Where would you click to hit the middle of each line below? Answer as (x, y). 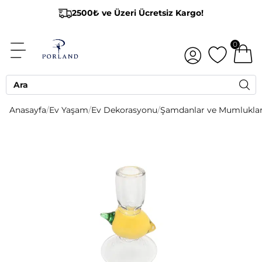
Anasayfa (28, 110)
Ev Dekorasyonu (124, 110)
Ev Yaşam (69, 110)
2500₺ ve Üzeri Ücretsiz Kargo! (138, 13)
